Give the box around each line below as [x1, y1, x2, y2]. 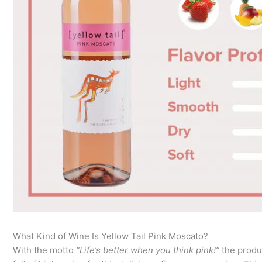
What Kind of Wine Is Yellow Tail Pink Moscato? [13, 230, 208, 242]
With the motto [13, 244, 76, 256]
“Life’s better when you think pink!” [76, 244, 219, 256]
